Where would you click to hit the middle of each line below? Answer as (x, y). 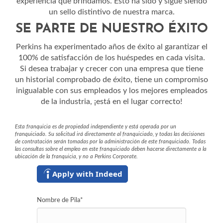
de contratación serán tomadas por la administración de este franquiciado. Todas (110, 142)
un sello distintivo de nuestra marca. (111, 12)
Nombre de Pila (58, 200)
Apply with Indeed (87, 173)
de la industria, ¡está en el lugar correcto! (111, 102)
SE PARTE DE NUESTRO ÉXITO (111, 29)
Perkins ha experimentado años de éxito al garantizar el (111, 47)
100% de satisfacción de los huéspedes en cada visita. (111, 58)
